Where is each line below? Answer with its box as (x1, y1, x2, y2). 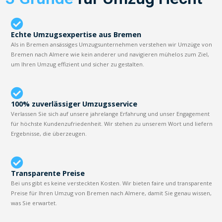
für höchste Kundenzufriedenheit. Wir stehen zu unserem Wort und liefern (11, 119, 213, 127)
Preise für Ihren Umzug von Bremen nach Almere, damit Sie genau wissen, (11, 189, 212, 197)
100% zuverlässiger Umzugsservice (11, 99, 138, 109)
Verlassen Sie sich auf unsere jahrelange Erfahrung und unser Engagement (11, 110, 210, 117)
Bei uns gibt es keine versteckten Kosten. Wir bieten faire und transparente (11, 179, 213, 187)
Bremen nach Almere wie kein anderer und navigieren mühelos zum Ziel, (11, 50, 210, 58)
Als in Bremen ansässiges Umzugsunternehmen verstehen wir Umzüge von (11, 40, 213, 48)
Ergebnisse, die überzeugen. (11, 129, 87, 137)
